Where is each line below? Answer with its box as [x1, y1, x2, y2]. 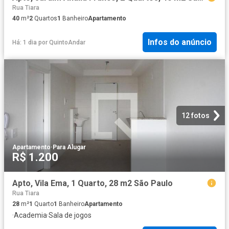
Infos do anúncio [148, 37, 212, 48]
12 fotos [181, 111, 210, 120]
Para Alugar [53, 144, 86, 151]
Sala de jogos [49, 211, 91, 220]
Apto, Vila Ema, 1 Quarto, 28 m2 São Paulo [12, 178, 173, 189]
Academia [14, 211, 47, 220]
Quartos [33, 14, 57, 22]
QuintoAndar [49, 38, 85, 46]
